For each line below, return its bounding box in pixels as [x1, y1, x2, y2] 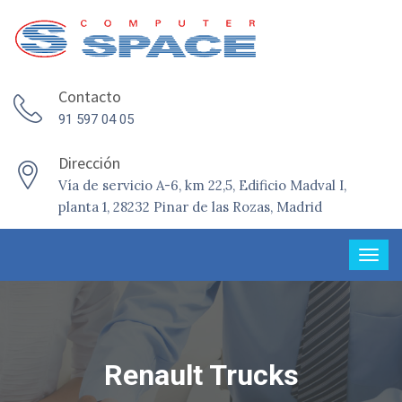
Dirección [58, 153, 120, 173]
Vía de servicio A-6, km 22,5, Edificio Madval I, [58, 177, 346, 194]
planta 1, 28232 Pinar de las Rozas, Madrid [58, 198, 322, 215]
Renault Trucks [103, 358, 299, 392]
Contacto [58, 86, 121, 107]
